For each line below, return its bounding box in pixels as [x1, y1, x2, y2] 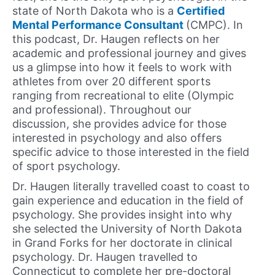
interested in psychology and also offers [12, 131, 222, 144]
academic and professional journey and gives [12, 46, 246, 60]
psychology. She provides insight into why [12, 208, 232, 222]
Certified [177, 4, 225, 17]
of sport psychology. [12, 159, 120, 172]
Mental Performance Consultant [12, 18, 186, 31]
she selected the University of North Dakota [12, 222, 242, 236]
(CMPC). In [186, 18, 243, 31]
